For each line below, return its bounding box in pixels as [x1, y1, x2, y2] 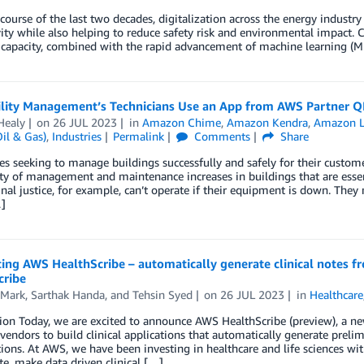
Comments [191, 129, 251, 144]
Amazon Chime [142, 115, 222, 130]
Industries [51, 129, 102, 144]
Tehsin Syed [132, 288, 193, 302]
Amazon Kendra [227, 115, 309, 130]
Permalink [113, 129, 165, 144]
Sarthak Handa [30, 288, 105, 302]
